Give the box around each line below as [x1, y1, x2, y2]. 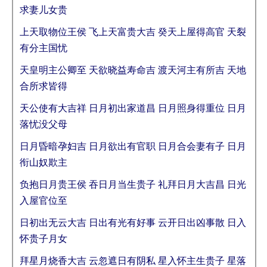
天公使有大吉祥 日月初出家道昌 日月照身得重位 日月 [20, 103, 246, 113]
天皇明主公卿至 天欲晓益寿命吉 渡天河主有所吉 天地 [20, 65, 246, 75]
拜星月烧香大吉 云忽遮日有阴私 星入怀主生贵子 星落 [20, 256, 246, 266]
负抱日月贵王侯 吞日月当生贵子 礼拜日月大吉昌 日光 [20, 179, 246, 190]
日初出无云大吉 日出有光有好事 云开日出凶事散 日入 [20, 218, 246, 228]
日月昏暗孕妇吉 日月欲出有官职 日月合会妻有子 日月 [20, 141, 246, 151]
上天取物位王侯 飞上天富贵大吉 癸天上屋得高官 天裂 [20, 27, 246, 37]
